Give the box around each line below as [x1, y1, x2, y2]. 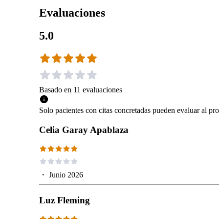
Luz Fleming [39, 195, 90, 205]
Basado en [39, 85, 71, 94]
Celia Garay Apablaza [39, 124, 129, 135]
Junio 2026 [49, 170, 83, 179]
